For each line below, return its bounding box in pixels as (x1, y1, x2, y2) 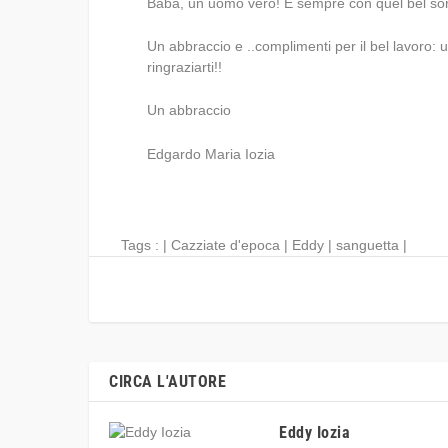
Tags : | (89, 236, 171, 253)
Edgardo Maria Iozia (147, 145, 276, 162)
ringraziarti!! (147, 58, 223, 75)
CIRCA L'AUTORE (109, 371, 226, 391)
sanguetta (336, 236, 399, 253)
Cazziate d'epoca (171, 236, 280, 253)
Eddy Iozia (279, 422, 350, 442)
